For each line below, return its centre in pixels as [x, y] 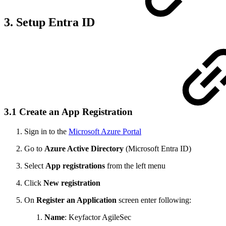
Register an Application [76, 200]
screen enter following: [154, 200]
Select [35, 165]
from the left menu [135, 165]
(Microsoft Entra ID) [157, 148]
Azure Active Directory [84, 148]
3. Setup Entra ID [51, 22]
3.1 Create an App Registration [70, 111]
